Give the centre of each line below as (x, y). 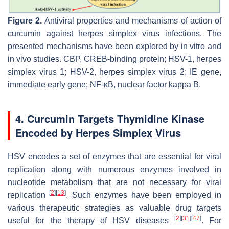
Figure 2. (25, 21)
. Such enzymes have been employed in (144, 195)
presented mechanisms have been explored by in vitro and (114, 47)
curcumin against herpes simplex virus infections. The (114, 34)
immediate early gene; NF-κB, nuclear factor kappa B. (104, 85)
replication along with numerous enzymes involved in (114, 170)
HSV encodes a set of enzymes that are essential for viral (114, 157)
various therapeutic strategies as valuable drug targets (114, 208)
